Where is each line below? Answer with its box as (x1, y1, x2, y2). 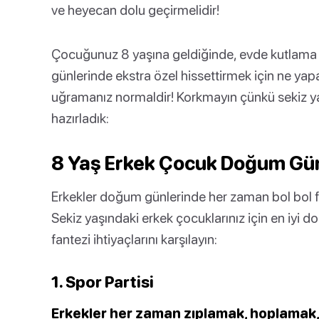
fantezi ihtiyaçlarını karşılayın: (51, 231, 217, 247)
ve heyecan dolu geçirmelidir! (51, 1, 219, 18)
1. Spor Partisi (51, 272, 154, 291)
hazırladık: (51, 110, 109, 126)
